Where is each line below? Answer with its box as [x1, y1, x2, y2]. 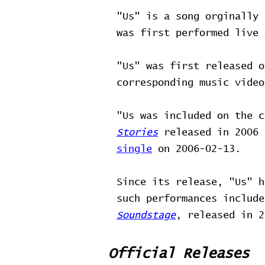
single [117, 144, 152, 154]
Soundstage [117, 211, 176, 221]
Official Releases [108, 247, 249, 261]
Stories [117, 128, 158, 138]
